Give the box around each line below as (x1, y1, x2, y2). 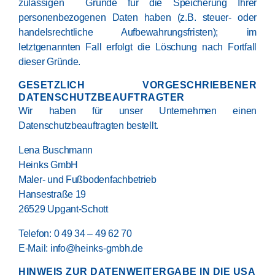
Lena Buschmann (18, 145, 93, 155)
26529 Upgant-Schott (18, 204, 108, 214)
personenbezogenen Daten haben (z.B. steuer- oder (18, 12, 257, 23)
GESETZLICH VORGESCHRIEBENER (18, 80, 257, 90)
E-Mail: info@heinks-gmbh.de (18, 243, 143, 254)
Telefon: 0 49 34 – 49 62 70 (18, 228, 132, 239)
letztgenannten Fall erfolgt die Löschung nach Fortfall (18, 42, 257, 52)
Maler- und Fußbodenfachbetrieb (18, 174, 157, 185)
